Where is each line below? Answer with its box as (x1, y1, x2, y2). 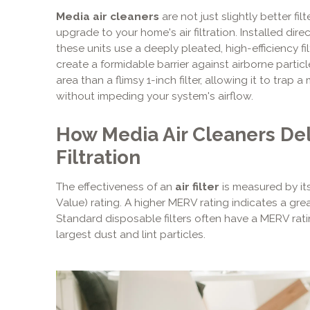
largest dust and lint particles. (55, 227, 206, 241)
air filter (174, 179, 219, 193)
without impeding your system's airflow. (55, 89, 253, 103)
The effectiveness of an (55, 179, 175, 193)
